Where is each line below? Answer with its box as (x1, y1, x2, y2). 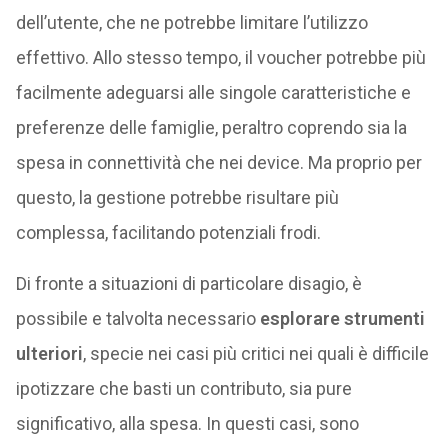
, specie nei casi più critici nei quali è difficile (82, 343, 429, 364)
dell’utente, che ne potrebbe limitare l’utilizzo (15, 12, 368, 33)
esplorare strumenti (259, 308, 425, 329)
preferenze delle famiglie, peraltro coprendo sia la (15, 117, 407, 138)
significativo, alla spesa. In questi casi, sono (15, 413, 359, 434)
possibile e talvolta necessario (15, 308, 260, 329)
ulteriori (15, 343, 83, 364)
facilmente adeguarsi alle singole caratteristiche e (15, 82, 411, 103)
